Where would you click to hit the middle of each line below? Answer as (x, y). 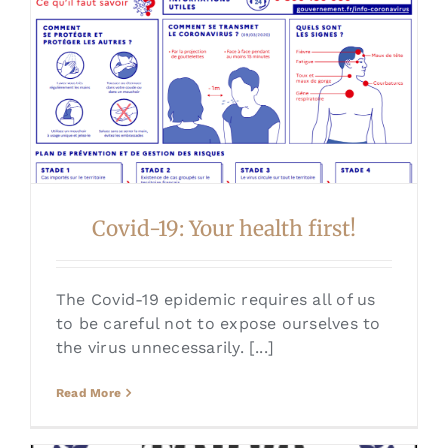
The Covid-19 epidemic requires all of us (215, 300)
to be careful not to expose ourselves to (218, 324)
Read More (88, 393)
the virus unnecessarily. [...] (165, 348)
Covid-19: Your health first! (224, 229)
